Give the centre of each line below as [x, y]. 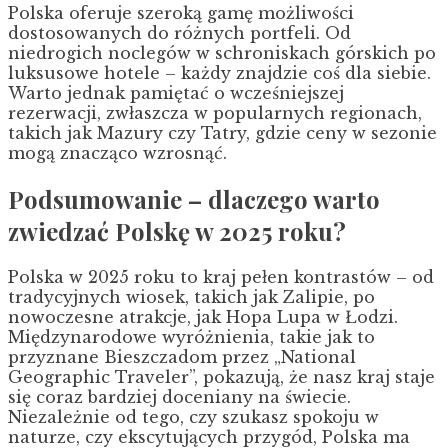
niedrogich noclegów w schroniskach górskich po [222, 52]
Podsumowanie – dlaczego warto [194, 198]
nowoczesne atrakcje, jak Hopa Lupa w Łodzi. [203, 316]
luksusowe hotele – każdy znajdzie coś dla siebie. [219, 72]
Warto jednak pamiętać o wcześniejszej [176, 92]
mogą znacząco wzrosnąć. [117, 152]
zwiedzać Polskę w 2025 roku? [177, 230]
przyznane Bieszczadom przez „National [182, 356]
